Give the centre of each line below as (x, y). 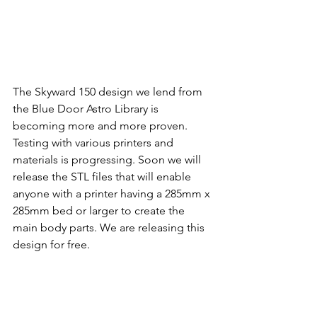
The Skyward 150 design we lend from (109, 92)
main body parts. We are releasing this (110, 228)
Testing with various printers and (94, 143)
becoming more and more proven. (102, 126)
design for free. (51, 245)
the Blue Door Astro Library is (87, 109)
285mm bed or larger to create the (100, 211)
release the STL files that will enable (103, 177)
